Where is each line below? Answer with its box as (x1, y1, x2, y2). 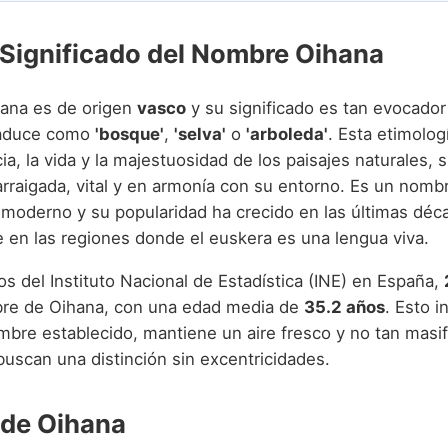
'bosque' (95, 124, 164, 145)
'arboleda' (246, 124, 328, 145)
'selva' (174, 124, 226, 145)
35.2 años (304, 297, 385, 318)
